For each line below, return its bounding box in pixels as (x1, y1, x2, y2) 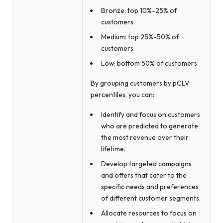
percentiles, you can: (91, 90, 154, 99)
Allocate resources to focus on (101, 208, 197, 218)
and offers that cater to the (101, 170, 187, 180)
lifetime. (101, 144, 125, 153)
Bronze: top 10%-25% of (101, 5, 177, 15)
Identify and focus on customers (101, 110, 200, 119)
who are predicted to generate (101, 121, 198, 130)
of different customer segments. (101, 193, 201, 203)
